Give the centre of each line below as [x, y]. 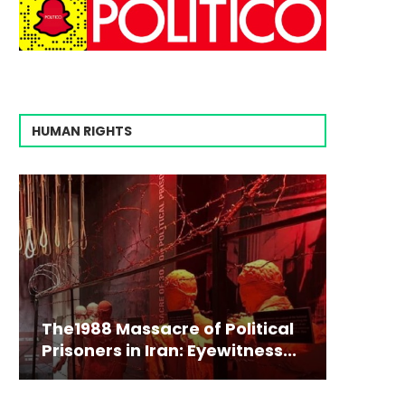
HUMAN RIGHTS [82, 132]
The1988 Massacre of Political [168, 329]
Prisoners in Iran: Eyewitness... [169, 351]
